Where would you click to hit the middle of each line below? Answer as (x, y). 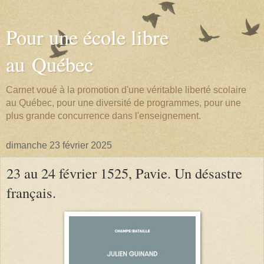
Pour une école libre (87, 37)
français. (31, 192)
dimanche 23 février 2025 (59, 145)
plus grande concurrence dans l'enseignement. (103, 116)
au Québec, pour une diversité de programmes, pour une (123, 103)
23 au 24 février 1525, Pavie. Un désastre (124, 173)
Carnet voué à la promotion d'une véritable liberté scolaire (126, 90)
